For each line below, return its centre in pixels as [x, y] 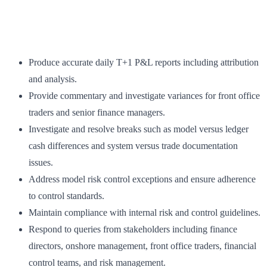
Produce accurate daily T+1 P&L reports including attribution [144, 63]
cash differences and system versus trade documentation [133, 146]
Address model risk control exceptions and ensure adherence [142, 179]
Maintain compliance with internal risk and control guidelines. [145, 213]
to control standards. [66, 196]
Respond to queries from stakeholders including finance [133, 229]
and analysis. [53, 79]
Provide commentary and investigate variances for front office [144, 96]
